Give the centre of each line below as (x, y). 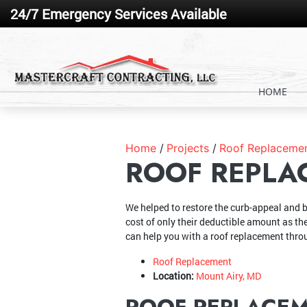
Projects (188, 148)
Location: (173, 276)
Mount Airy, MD (229, 276)
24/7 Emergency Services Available (119, 14)
